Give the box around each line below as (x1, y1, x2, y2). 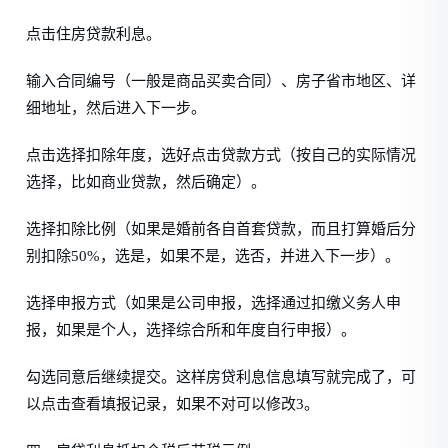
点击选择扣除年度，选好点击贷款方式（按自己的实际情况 (26, 147, 417, 163)
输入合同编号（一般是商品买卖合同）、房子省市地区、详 (26, 73, 417, 89)
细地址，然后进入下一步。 (26, 100, 207, 116)
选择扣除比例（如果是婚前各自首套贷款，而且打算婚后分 (26, 221, 417, 237)
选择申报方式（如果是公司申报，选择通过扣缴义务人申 (26, 295, 402, 311)
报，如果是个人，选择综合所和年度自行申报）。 (26, 322, 357, 338)
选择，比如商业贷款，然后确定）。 (26, 174, 267, 190)
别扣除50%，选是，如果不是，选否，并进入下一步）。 (26, 248, 401, 264)
